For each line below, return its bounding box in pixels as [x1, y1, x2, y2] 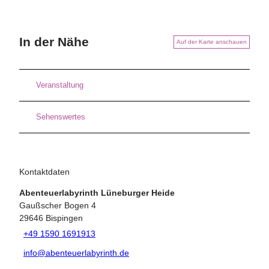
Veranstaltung [36, 80, 83, 90]
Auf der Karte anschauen [177, 38, 247, 45]
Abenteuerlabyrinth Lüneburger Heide [19, 187, 175, 198]
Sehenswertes [36, 112, 85, 122]
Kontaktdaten [19, 166, 70, 177]
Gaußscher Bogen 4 [19, 200, 96, 210]
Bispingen [46, 213, 83, 223]
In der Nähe [19, 35, 89, 49]
